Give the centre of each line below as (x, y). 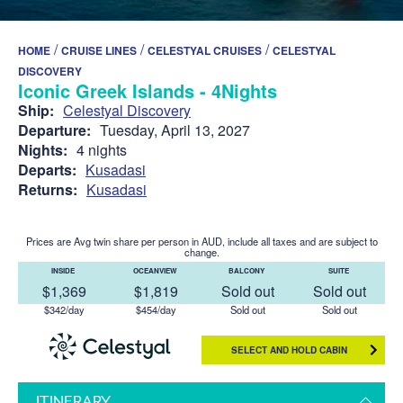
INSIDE (64, 270)
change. (201, 251)
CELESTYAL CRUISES (205, 50)
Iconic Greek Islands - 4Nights (148, 90)
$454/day (156, 309)
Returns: (48, 189)
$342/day (64, 309)
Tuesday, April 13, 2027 (175, 130)
